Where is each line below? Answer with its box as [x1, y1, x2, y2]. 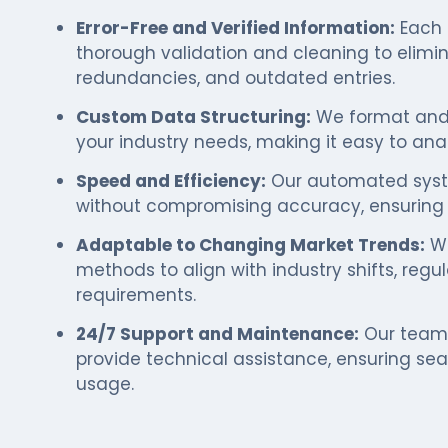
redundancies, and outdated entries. [75, 66, 395, 90]
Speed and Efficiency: [75, 169, 266, 193]
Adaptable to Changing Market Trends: [75, 233, 425, 257]
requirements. [75, 283, 196, 307]
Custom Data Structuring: [75, 105, 311, 129]
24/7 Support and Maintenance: [75, 322, 359, 346]
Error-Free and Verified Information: [75, 16, 395, 40]
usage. [75, 372, 134, 396]
